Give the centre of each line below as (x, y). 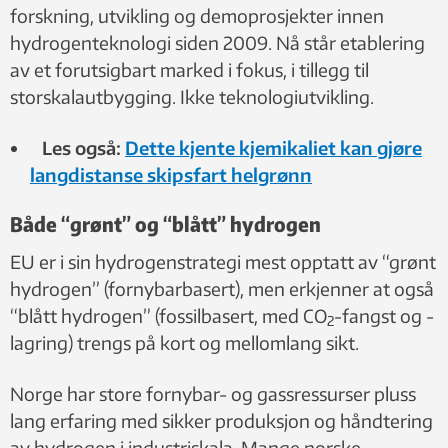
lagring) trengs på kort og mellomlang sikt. (184, 342)
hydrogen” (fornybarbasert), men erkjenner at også (222, 288)
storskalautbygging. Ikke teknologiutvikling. (192, 96)
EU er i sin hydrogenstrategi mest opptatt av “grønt (223, 261)
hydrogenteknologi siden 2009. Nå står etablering (217, 42)
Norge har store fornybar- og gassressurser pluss (213, 393)
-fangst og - (384, 315)
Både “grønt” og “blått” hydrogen (165, 223)
